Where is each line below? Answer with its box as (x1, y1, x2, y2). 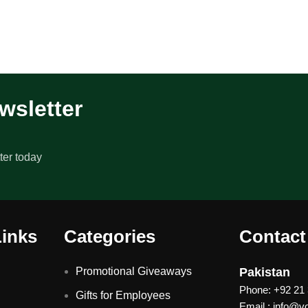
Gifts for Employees (75, 289, 170, 301)
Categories (63, 225, 155, 247)
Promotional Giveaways (75, 265, 192, 277)
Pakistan (239, 265, 291, 279)
